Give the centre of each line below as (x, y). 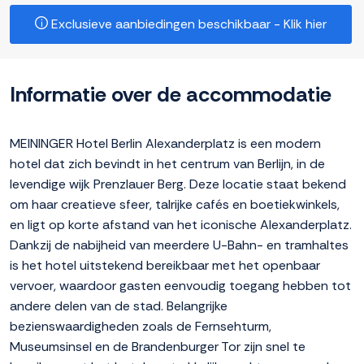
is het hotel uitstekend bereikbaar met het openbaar (165, 266)
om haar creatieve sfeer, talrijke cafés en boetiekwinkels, (175, 205)
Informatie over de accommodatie (171, 95)
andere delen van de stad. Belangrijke (119, 306)
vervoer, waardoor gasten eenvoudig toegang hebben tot (180, 286)
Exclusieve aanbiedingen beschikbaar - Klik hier (187, 24)
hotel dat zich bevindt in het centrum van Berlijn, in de (167, 164)
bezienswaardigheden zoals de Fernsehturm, (141, 327)
